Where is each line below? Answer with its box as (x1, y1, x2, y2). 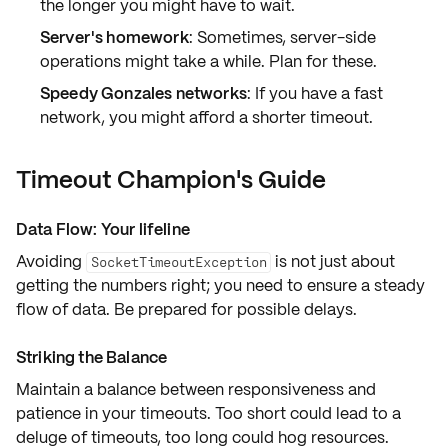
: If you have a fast (246, 83, 383, 104)
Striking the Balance (16, 347, 168, 368)
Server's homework (40, 27, 189, 48)
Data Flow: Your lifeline (16, 219, 190, 240)
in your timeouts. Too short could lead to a (81, 403, 401, 424)
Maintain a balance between (16, 379, 228, 400)
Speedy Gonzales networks (40, 83, 247, 104)
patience (16, 403, 81, 424)
